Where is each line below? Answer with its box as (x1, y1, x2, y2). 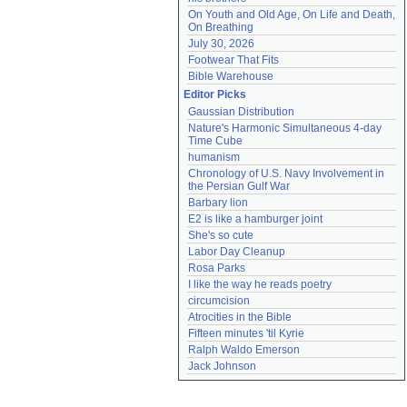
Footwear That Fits (188, 54, 279, 66)
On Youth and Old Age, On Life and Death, (188, 8, 395, 21)
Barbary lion (188, 196, 248, 209)
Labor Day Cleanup (188, 245, 285, 258)
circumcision (188, 294, 250, 307)
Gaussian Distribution (188, 105, 294, 118)
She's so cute (188, 229, 253, 242)
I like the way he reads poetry (188, 278, 332, 291)
